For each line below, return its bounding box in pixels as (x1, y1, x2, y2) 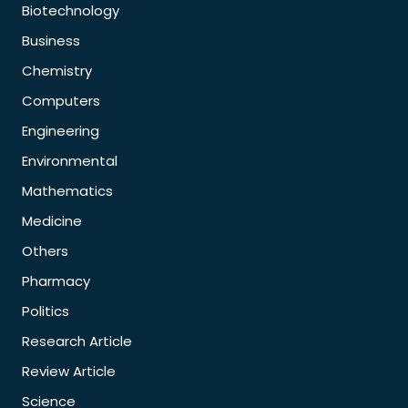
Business (22, 30, 80, 50)
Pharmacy (22, 270, 90, 291)
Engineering (22, 120, 99, 140)
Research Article (22, 331, 132, 351)
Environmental (22, 150, 117, 170)
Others (22, 240, 68, 260)
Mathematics (22, 180, 113, 200)
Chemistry (22, 60, 92, 80)
